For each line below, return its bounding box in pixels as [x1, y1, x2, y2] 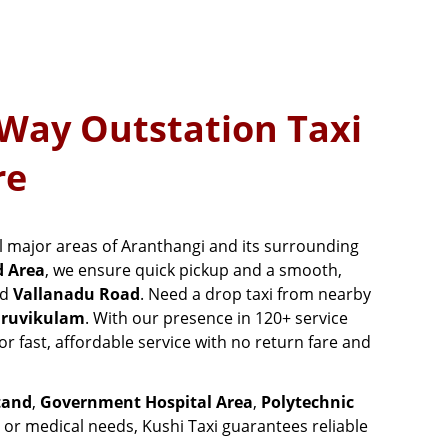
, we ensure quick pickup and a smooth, [45, 259, 342, 282]
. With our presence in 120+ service [85, 307, 348, 330]
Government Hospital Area [40, 391, 253, 414]
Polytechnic [261, 391, 354, 414]
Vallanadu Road [13, 283, 140, 306]
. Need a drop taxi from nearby [140, 283, 371, 306]
